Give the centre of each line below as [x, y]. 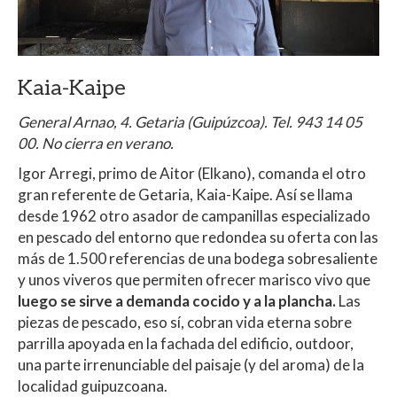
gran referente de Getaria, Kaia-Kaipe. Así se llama [185, 194]
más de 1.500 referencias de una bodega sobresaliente [198, 258]
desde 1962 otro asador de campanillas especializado [194, 215]
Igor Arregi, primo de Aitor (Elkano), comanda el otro [192, 173]
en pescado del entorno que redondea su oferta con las [198, 237]
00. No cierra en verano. [96, 143]
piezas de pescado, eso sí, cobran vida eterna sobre [185, 322]
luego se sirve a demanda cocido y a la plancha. [177, 300]
